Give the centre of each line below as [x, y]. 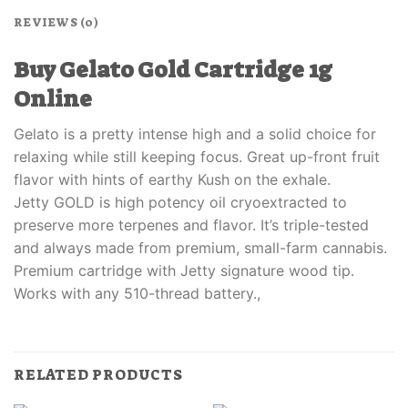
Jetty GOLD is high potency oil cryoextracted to [180, 202]
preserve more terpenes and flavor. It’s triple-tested [191, 224]
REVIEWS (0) [56, 23]
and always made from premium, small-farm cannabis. [200, 247]
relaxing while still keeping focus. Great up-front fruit [197, 156]
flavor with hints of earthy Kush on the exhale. [172, 179]
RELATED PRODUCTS [98, 374]
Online [53, 99]
